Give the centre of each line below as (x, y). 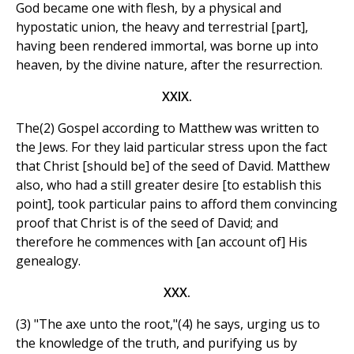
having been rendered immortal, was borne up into (167, 46)
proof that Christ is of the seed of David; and (147, 223)
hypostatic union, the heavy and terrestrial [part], (162, 27)
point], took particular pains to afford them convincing (177, 204)
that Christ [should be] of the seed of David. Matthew (173, 166)
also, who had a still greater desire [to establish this (169, 185)
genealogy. (48, 261)
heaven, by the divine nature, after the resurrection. (169, 65)
